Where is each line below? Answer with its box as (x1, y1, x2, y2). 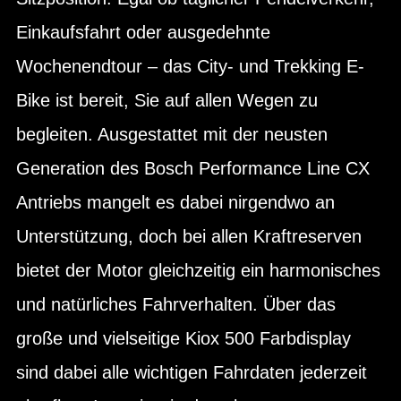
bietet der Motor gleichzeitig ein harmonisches (16, 260, 380, 280)
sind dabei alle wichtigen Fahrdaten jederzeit (16, 362, 367, 382)
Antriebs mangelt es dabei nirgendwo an (16, 192, 335, 212)
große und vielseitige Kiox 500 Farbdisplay (16, 328, 351, 348)
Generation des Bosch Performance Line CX (16, 158, 370, 178)
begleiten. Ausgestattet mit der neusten (16, 124, 328, 144)
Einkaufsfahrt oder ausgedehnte (16, 21, 270, 42)
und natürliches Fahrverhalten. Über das (16, 294, 336, 314)
